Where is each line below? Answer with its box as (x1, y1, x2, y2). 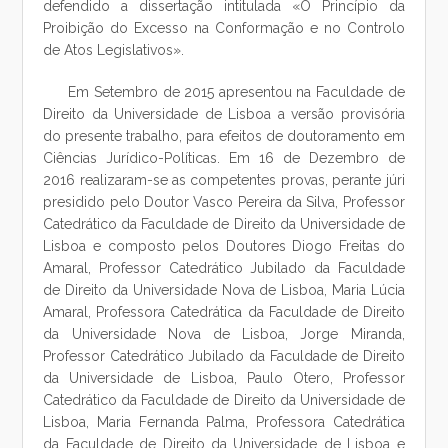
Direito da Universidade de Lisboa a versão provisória (43, 106, 405, 122)
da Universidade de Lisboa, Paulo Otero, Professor (43, 370, 405, 386)
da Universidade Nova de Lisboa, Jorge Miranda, (43, 326, 405, 342)
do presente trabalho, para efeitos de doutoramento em (43, 128, 405, 144)
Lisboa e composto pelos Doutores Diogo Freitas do (43, 238, 405, 254)
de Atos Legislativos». (43, 42, 185, 58)
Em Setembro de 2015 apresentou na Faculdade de (68, 84, 405, 100)
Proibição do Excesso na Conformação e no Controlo (43, 20, 405, 36)
